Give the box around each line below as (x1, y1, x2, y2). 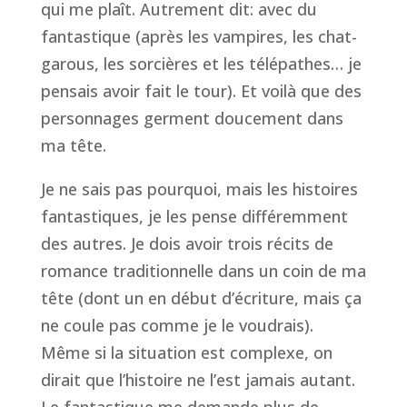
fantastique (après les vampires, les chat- (40, 25, 357, 48)
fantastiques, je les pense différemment (40, 205, 348, 228)
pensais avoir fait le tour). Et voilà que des (40, 80, 362, 103)
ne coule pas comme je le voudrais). (40, 314, 313, 337)
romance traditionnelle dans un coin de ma (40, 260, 366, 283)
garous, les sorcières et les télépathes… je (40, 53, 362, 75)
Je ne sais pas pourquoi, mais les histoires (40, 178, 358, 201)
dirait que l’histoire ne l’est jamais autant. (40, 369, 355, 392)
